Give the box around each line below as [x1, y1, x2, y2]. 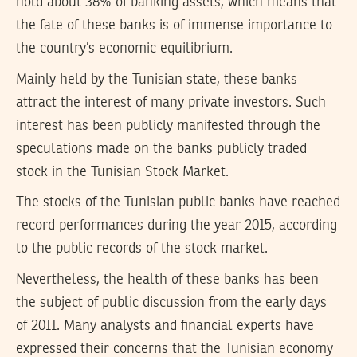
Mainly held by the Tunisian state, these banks [16, 72, 297, 87]
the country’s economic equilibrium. [16, 41, 233, 57]
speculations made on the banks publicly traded [16, 141, 307, 156]
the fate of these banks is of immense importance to [16, 18, 332, 33]
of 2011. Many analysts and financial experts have [16, 318, 314, 333]
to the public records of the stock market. [16, 241, 268, 257]
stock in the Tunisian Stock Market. [16, 164, 229, 179]
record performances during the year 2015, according [16, 218, 337, 233]
